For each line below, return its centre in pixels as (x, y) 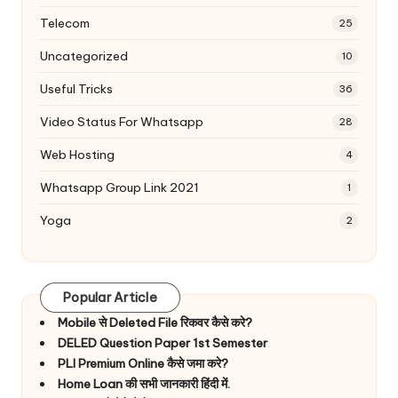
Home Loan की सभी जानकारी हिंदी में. (143, 383)
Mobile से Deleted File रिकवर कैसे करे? (155, 322)
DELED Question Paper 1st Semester (162, 342)
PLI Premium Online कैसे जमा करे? (143, 363)
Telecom (65, 23)
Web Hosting (77, 154)
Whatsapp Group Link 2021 (119, 187)
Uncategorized (84, 56)
